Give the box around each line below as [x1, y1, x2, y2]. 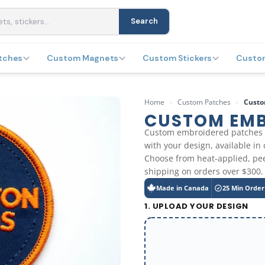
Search [130, 16, 158, 26]
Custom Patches [177, 97, 231, 107]
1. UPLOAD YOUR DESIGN [144, 201, 248, 212]
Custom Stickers [143, 53, 212, 63]
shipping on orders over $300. [144, 166, 263, 177]
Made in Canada [156, 184, 209, 192]
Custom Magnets [47, 53, 119, 63]
